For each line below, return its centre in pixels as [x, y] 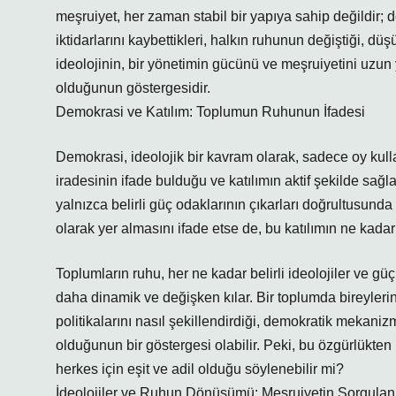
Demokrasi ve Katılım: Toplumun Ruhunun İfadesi [210, 112]
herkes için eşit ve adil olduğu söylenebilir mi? [200, 369]
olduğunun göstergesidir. [133, 88]
